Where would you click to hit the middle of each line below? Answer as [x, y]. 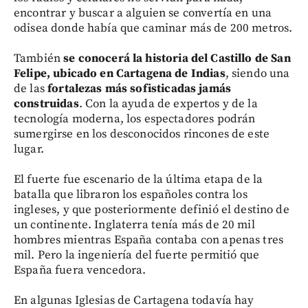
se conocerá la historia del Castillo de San [177, 58]
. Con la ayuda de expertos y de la [168, 103]
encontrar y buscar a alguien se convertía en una [143, 13]
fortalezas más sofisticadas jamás [140, 88]
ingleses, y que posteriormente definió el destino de [152, 209]
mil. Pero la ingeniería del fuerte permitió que [137, 255]
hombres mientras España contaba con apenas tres [149, 240]
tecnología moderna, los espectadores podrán [135, 119]
